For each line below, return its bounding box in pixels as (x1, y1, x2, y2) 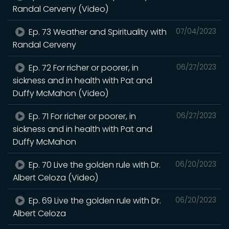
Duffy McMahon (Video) (13, 87, 108, 99)
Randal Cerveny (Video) (13, 3, 108, 15)
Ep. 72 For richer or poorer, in (27, 61, 139, 74)
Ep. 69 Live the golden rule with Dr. (27, 194, 162, 207)
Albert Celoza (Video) (13, 171, 98, 184)
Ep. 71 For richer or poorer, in (27, 110, 136, 122)
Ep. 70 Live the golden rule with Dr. (27, 158, 161, 171)
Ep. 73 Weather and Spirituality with (27, 26, 167, 38)
